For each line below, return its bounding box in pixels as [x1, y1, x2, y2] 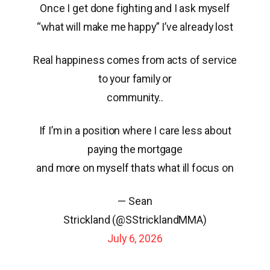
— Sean [118, 195, 152, 208]
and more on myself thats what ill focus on [36, 162, 234, 175]
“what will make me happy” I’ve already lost [37, 20, 233, 33]
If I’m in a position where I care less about [39, 124, 231, 137]
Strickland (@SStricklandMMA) [63, 213, 207, 227]
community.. [107, 90, 163, 104]
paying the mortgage [87, 143, 183, 156]
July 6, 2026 [107, 232, 163, 245]
